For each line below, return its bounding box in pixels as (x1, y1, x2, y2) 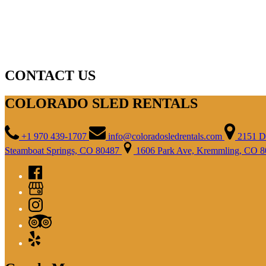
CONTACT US (5, 67, 96, 83)
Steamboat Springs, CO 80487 (5, 145, 122, 156)
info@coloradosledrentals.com (108, 131, 224, 141)
